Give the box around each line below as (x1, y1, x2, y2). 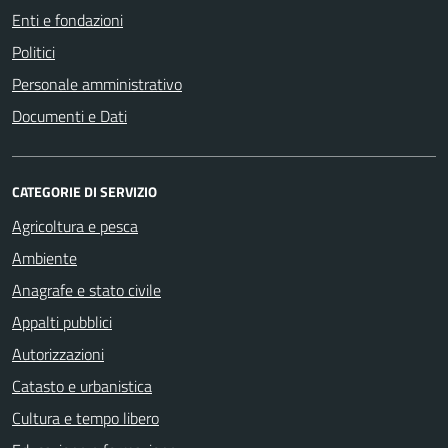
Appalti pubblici (12, 310, 112, 334)
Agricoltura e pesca (12, 214, 138, 238)
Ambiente (12, 246, 77, 270)
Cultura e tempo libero (12, 406, 159, 430)
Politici (12, 40, 55, 64)
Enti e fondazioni (12, 8, 123, 32)
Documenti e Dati (12, 104, 127, 128)
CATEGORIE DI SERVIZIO (12, 181, 157, 202)
